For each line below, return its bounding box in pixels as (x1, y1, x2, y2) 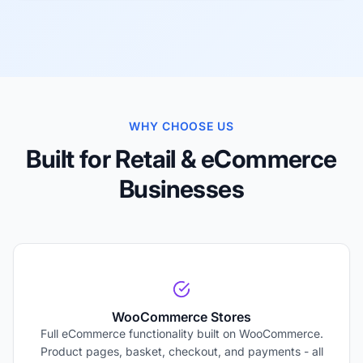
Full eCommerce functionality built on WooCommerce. (40, 327, 323, 341)
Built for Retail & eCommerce (26, 144, 337, 174)
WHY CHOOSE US (129, 119, 234, 134)
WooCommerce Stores (112, 309, 251, 326)
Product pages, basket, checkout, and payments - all (40, 344, 323, 359)
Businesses (119, 174, 244, 204)
